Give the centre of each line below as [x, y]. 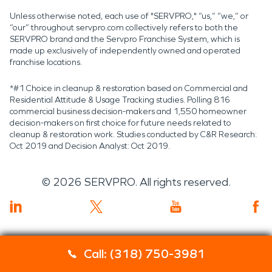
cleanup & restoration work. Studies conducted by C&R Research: [133, 134]
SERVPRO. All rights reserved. [157, 182]
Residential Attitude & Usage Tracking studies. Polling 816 [120, 100]
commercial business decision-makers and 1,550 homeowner [128, 111]
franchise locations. [46, 62]
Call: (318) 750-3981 [144, 254]
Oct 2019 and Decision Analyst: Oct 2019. [90, 146]
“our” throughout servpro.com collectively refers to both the [124, 27]
